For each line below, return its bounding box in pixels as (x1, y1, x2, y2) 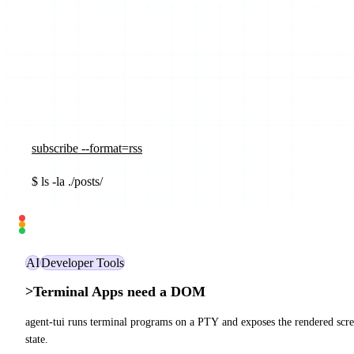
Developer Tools (41, 256, 124, 270)
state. (25, 333, 48, 346)
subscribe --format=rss (32, 141, 142, 156)
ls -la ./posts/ (38, 175, 103, 189)
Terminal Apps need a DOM (33, 284, 205, 300)
